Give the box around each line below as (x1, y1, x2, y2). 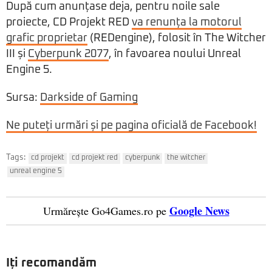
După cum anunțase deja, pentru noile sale (6, 1, 220, 13)
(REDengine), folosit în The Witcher (87, 33, 266, 44)
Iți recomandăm (6, 257, 97, 270)
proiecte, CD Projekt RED (6, 17, 132, 29)
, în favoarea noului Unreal (109, 49, 241, 60)
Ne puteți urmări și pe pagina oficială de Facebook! (6, 120, 257, 132)
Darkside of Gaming (40, 92, 138, 104)
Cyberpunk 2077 (28, 49, 109, 60)
